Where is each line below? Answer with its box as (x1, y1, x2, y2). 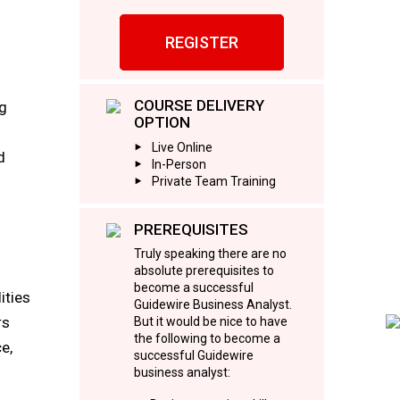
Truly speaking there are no (133, 246, 287, 261)
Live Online (151, 139, 212, 154)
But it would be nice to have (133, 314, 287, 329)
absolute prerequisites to (133, 263, 274, 278)
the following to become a (133, 331, 280, 346)
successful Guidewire (133, 348, 254, 362)
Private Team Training (151, 173, 276, 188)
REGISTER (165, 33, 238, 52)
